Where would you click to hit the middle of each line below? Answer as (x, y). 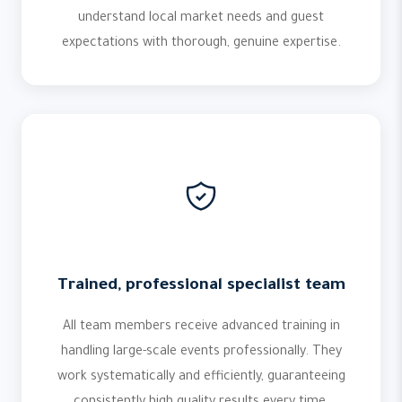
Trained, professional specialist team (201, 286)
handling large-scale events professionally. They (201, 353)
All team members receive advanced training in (201, 328)
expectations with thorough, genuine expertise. (201, 44)
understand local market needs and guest (201, 19)
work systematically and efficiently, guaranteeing (201, 378)
